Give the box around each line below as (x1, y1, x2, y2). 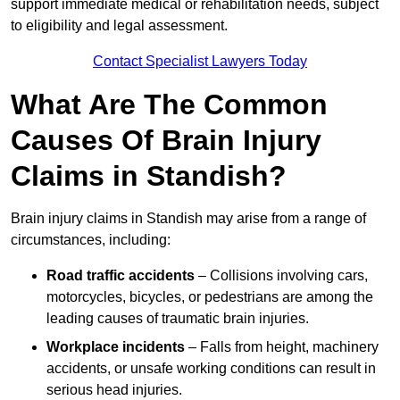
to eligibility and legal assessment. (11, 18, 228, 34)
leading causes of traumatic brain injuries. (46, 311, 309, 327)
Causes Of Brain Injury (11, 124, 321, 157)
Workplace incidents (46, 339, 185, 355)
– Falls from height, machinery (185, 339, 379, 355)
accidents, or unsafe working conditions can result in (46, 361, 376, 377)
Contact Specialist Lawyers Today (93, 54, 307, 70)
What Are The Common (11, 88, 328, 121)
